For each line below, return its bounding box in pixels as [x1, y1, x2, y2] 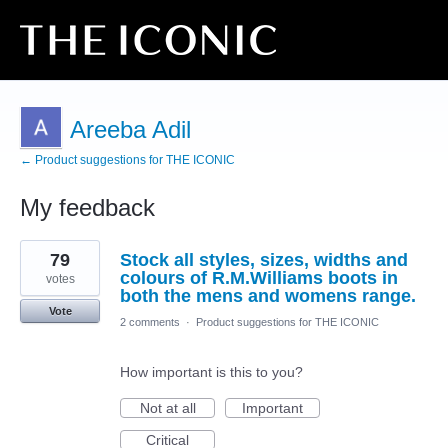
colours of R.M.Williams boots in [120, 268, 398, 288]
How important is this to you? [120, 364, 303, 380]
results [20, 253, 62, 269]
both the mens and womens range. [120, 286, 416, 306]
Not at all [139, 400, 196, 416]
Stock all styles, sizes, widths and [120, 250, 408, 270]
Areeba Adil [70, 116, 191, 143]
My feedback [20, 194, 155, 221]
